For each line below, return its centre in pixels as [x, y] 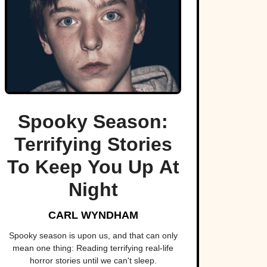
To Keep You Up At [93, 167]
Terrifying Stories [93, 145]
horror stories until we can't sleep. [93, 261]
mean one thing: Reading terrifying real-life [93, 248]
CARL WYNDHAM [93, 215]
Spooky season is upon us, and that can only [93, 236]
